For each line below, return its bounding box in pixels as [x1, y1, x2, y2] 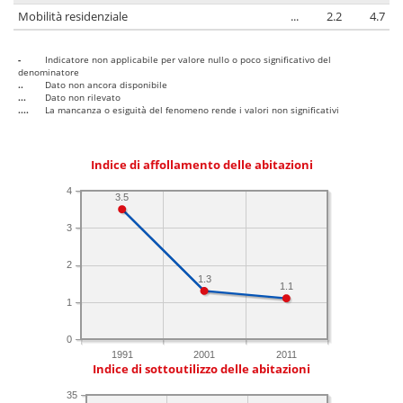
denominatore [18, 66, 79, 79]
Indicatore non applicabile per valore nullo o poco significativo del [45, 53, 331, 67]
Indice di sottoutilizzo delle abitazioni [93, 362, 310, 378]
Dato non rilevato [45, 91, 121, 104]
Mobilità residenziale [18, 9, 128, 25]
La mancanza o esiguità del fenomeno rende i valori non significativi [45, 103, 339, 117]
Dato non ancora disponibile [45, 78, 167, 92]
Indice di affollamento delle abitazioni [90, 157, 313, 174]
